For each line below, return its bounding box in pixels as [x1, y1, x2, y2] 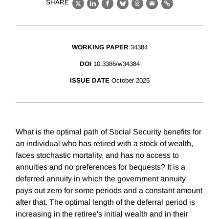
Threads [137, 4, 168, 13]
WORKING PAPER [71, 44, 129, 51]
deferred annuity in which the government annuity [16, 175, 186, 183]
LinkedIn [92, 4, 125, 13]
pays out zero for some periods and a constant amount [16, 186, 202, 195]
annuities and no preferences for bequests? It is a [16, 163, 185, 172]
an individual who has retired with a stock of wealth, [16, 139, 193, 148]
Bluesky [122, 4, 153, 13]
